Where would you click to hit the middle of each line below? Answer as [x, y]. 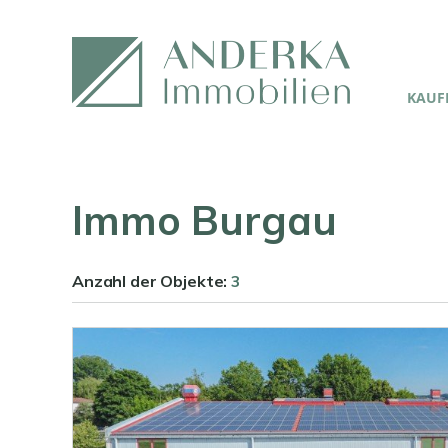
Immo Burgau [204, 220]
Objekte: [196, 281]
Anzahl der [116, 281]
